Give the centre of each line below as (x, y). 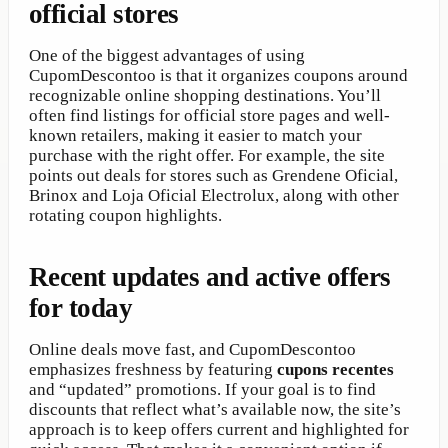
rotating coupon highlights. (125, 216)
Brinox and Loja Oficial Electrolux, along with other (214, 196)
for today (81, 308)
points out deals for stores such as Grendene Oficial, (213, 176)
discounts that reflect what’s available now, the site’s (215, 410)
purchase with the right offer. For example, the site (207, 156)
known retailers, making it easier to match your (195, 136)
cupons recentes (335, 370)
